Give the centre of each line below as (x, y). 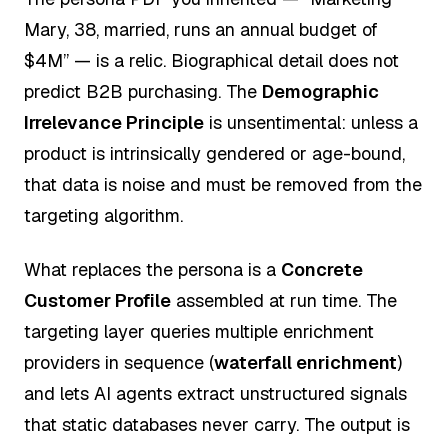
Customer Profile (97, 300)
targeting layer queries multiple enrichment (199, 331)
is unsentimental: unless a (311, 123)
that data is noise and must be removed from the (223, 185)
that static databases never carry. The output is (217, 424)
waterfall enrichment (305, 362)
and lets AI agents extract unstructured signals (215, 393)
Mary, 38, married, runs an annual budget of (201, 30)
